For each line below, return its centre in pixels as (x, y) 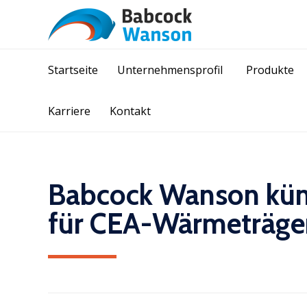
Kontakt (130, 111)
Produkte (270, 70)
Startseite (73, 70)
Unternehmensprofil (170, 70)
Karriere (69, 111)
